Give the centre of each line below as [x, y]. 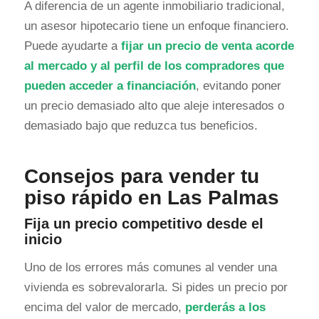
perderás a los [225, 307]
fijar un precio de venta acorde [207, 46]
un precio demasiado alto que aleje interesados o [154, 106]
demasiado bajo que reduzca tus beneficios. [141, 126]
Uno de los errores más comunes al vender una [150, 267]
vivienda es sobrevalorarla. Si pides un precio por [156, 287]
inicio [43, 240]
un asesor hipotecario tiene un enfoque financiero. [156, 26]
